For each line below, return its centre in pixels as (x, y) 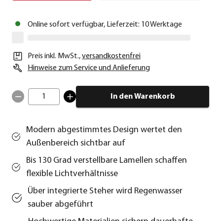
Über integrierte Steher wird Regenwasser (105, 191)
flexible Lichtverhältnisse (72, 174)
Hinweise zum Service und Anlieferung (89, 68)
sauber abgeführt (60, 204)
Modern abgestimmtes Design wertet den (104, 130)
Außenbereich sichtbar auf (76, 143)
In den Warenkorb (143, 96)
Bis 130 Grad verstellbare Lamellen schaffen (107, 160)
